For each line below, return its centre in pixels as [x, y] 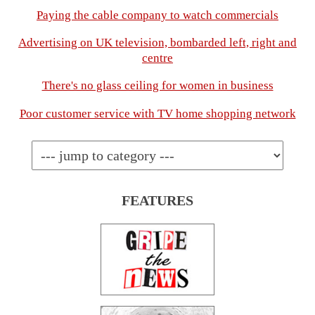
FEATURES [157, 201]
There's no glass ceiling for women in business [157, 86]
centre [157, 58]
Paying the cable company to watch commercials [157, 15]
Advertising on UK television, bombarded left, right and [157, 42]
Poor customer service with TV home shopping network [157, 113]
